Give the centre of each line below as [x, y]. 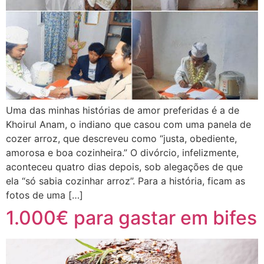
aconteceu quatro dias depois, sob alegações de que [124, 166]
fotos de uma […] [44, 195]
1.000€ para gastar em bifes [131, 217]
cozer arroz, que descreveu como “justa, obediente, [121, 138]
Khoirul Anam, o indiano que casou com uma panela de [128, 124]
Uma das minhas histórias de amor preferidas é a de [123, 110]
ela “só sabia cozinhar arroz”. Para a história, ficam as [126, 181]
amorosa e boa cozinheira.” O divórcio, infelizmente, [122, 152]
